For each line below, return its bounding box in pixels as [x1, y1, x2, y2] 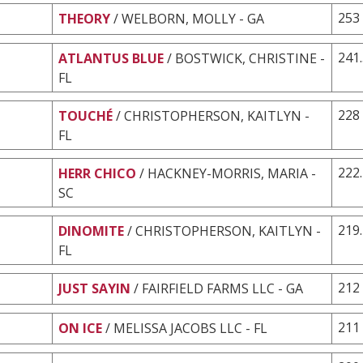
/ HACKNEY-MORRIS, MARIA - [139, 164, 316, 182]
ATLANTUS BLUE [58, 49, 164, 67]
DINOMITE [58, 221, 124, 240]
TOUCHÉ [58, 106, 113, 125]
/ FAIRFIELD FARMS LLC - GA [134, 279, 303, 297]
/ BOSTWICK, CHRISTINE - [167, 49, 325, 67]
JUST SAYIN [58, 279, 130, 297]
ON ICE [58, 318, 102, 337]
